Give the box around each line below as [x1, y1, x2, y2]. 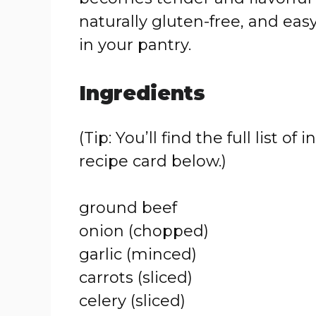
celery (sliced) [79, 291, 186, 310]
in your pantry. [79, 35, 191, 54]
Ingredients [79, 81, 205, 105]
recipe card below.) [79, 152, 226, 171]
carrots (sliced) [79, 268, 193, 287]
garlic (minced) [79, 245, 197, 264]
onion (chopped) [79, 221, 209, 241]
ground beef [79, 198, 177, 217]
